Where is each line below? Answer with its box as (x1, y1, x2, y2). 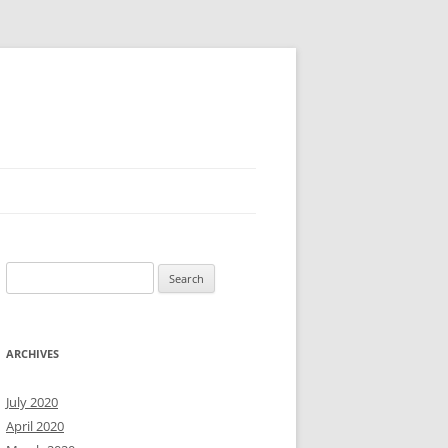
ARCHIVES (6, 346, 59, 361)
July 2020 (6, 393, 58, 411)
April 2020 (6, 417, 64, 435)
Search (5, 264, 45, 282)
